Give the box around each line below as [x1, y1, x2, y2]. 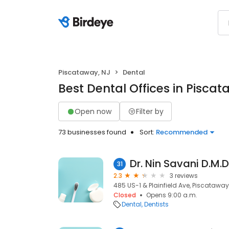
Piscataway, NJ [58, 67, 110, 77]
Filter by [136, 106, 164, 117]
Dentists [144, 200, 169, 209]
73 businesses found [58, 127, 126, 137]
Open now [75, 106, 111, 117]
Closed [113, 191, 136, 199]
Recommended [156, 127, 208, 137]
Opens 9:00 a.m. [146, 191, 197, 199]
